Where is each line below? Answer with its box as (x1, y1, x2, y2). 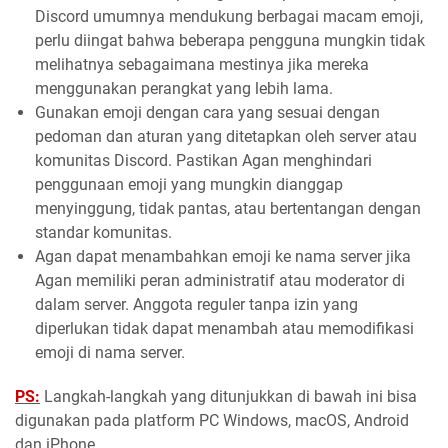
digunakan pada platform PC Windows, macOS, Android (15, 411, 409, 431)
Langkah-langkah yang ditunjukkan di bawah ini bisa (40, 387, 417, 407)
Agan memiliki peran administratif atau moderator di (35, 271, 405, 291)
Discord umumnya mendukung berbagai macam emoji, (35, 7, 423, 27)
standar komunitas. (35, 223, 172, 243)
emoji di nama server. (35, 343, 185, 363)
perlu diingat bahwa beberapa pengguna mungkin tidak (35, 31, 425, 51)
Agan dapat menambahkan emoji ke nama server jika (35, 247, 411, 267)
